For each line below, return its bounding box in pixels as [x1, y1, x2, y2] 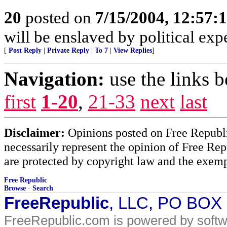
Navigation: [4, 68, 104, 90]
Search [32, 184, 53, 192]
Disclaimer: [4, 126, 65, 139]
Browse [4, 184, 26, 192]
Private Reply [47, 47, 89, 54]
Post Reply [9, 47, 42, 54]
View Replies [113, 47, 152, 54]
